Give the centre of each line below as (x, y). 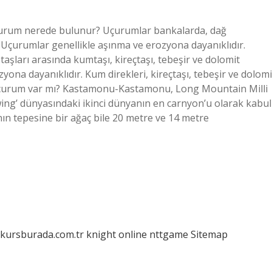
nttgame (169, 234)
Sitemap (209, 234)
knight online (117, 234)
